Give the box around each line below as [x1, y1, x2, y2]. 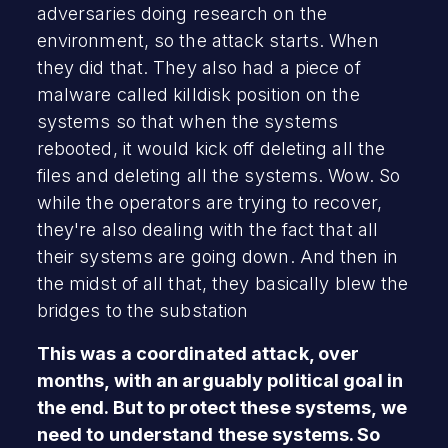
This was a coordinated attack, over [36, 342, 360, 364]
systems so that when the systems [36, 110, 338, 132]
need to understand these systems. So [36, 423, 381, 445]
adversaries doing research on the [36, 2, 328, 24]
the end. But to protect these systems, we [36, 396, 407, 418]
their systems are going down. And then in [36, 245, 398, 267]
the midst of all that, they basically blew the [36, 272, 409, 294]
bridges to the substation [36, 299, 249, 321]
